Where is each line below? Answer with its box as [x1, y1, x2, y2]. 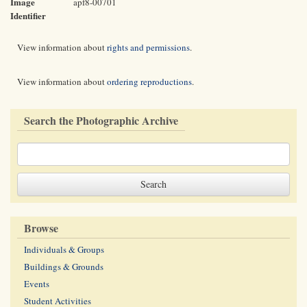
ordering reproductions [107, 75, 192, 88]
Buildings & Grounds [24, 260, 103, 273]
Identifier [10, 9, 46, 22]
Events [24, 278, 49, 290]
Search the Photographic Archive [24, 112, 178, 128]
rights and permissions [107, 41, 190, 53]
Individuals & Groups [24, 243, 104, 256]
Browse [24, 220, 58, 236]
